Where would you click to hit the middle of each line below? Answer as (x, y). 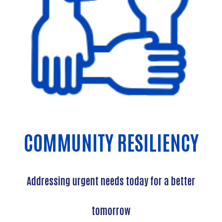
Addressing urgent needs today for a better (111, 180)
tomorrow (111, 210)
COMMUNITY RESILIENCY (111, 141)
